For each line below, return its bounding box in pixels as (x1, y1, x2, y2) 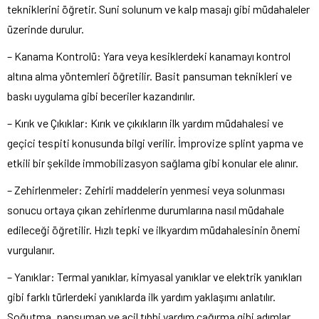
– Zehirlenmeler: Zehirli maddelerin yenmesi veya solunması (7, 182, 285, 197)
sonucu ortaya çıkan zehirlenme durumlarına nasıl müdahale (7, 202, 284, 216)
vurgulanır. (7, 242, 55, 256)
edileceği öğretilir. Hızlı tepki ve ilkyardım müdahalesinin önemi (7, 222, 300, 236)
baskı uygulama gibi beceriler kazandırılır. (7, 88, 195, 103)
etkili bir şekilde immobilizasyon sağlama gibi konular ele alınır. (7, 155, 298, 169)
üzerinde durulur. (7, 21, 84, 36)
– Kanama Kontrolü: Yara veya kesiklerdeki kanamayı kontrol (7, 48, 291, 63)
